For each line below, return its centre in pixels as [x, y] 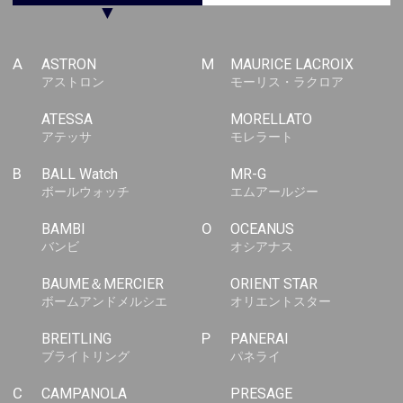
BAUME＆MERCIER [102, 284]
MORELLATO [271, 120]
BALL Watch [79, 175]
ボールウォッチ [85, 192]
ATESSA [67, 120]
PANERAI [259, 339]
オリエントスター [280, 302]
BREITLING [76, 339]
